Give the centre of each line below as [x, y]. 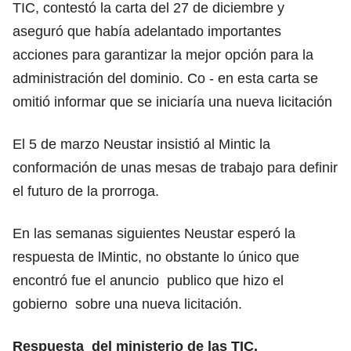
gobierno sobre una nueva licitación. [129, 304]
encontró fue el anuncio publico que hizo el [148, 280]
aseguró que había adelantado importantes [147, 31]
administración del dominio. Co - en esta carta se [165, 78]
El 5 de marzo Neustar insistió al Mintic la [141, 144]
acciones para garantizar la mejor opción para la [163, 54]
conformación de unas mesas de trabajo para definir [175, 167]
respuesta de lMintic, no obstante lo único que [156, 257]
